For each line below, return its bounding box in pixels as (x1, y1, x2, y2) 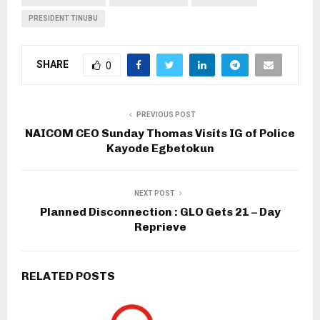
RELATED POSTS (21, 269, 115, 284)
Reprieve (134, 220, 186, 234)
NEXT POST (134, 189, 175, 198)
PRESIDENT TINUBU (29, 14, 98, 23)
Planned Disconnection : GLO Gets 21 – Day (39, 205, 281, 219)
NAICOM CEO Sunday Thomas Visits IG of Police (25, 126, 295, 141)
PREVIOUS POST (136, 111, 196, 119)
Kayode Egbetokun (106, 141, 214, 156)
